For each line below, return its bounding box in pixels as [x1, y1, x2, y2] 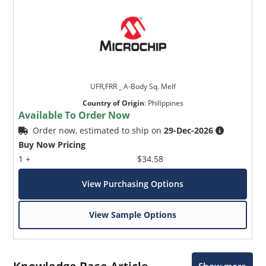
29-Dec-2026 [164, 125, 214, 137]
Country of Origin [82, 98, 144, 109]
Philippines [147, 98, 183, 109]
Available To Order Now [18, 109, 131, 122]
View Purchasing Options [82, 178, 184, 190]
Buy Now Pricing [18, 139, 86, 151]
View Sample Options [89, 209, 177, 221]
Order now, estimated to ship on [33, 125, 164, 137]
